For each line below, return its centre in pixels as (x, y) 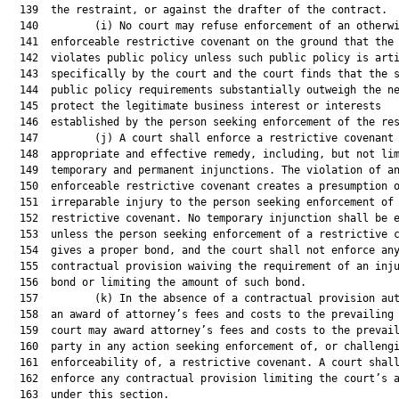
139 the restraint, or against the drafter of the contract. (197, 10)
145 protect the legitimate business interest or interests (194, 106)
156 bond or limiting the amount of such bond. (157, 282)
